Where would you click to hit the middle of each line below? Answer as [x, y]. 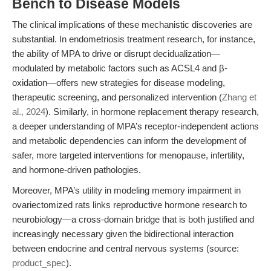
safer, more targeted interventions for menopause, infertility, [128, 155]
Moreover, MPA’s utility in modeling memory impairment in [126, 190]
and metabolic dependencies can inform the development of [129, 141]
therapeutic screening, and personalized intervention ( [117, 97]
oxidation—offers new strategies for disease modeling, [119, 83]
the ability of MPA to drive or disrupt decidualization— [116, 54]
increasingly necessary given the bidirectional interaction [123, 234]
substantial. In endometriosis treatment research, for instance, [134, 39]
